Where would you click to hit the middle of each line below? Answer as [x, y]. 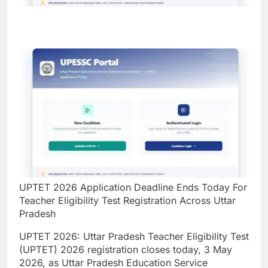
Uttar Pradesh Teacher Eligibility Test [166, 237]
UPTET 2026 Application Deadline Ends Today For [133, 188]
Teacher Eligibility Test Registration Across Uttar [127, 201]
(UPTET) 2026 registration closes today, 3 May [126, 250]
